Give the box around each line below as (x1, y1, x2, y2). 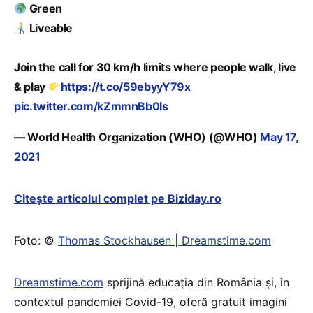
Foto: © (14, 233, 58, 247)
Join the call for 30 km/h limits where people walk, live (14, 59, 296, 74)
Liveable (27, 20, 73, 35)
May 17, (260, 129, 298, 144)
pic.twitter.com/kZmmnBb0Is (14, 99, 168, 113)
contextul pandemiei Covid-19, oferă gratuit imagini (14, 294, 287, 309)
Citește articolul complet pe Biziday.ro (14, 191, 221, 205)
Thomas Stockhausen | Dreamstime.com (58, 233, 271, 247)
